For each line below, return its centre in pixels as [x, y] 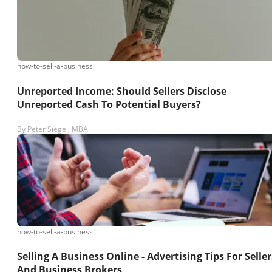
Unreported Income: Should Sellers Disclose [122, 91]
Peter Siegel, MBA [58, 129]
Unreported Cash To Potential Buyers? [109, 104]
